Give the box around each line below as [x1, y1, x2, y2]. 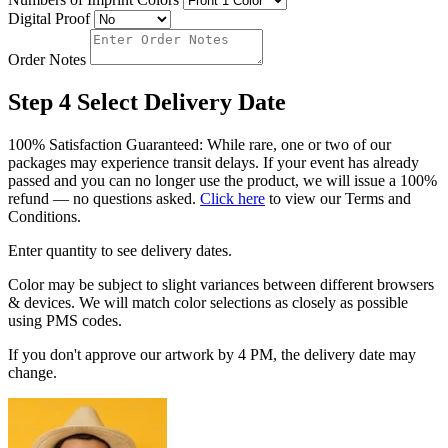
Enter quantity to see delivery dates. [8, 242, 232, 260]
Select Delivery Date [77, 89, 286, 116]
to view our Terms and [265, 190, 411, 208]
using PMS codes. [8, 312, 122, 330]
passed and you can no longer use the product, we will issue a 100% [8, 172, 437, 190]
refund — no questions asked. [8, 190, 200, 208]
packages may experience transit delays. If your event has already [8, 154, 419, 172]
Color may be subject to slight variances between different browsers [8, 276, 434, 294]
